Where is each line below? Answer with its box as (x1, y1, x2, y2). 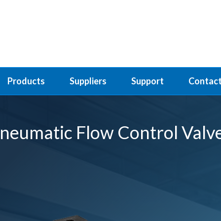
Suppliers (70, 75, 107, 86)
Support (131, 75, 164, 86)
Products (7, 75, 45, 86)
